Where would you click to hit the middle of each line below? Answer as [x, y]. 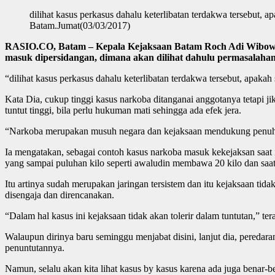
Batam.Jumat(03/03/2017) [80, 25]
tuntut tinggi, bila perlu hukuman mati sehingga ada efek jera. [123, 110]
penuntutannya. [35, 247]
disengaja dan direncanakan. [60, 195]
